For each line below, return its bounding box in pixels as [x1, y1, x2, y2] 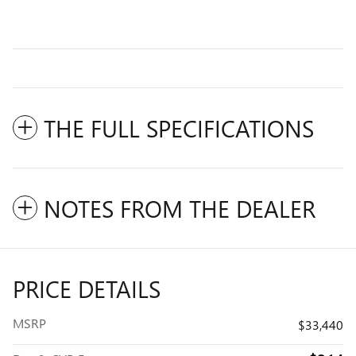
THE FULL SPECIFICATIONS [44, 111, 314, 144]
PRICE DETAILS [13, 272, 161, 304]
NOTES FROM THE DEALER [44, 192, 315, 224]
